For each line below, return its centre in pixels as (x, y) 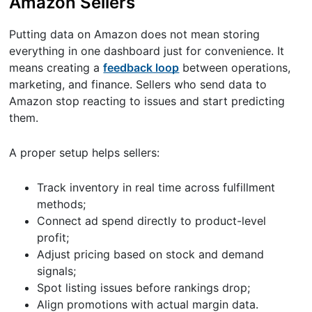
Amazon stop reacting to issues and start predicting (147, 101)
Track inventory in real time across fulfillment (156, 188)
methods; (62, 204)
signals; (57, 271)
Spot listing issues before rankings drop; (144, 288)
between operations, (235, 68)
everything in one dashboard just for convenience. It (147, 51)
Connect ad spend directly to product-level (152, 221)
